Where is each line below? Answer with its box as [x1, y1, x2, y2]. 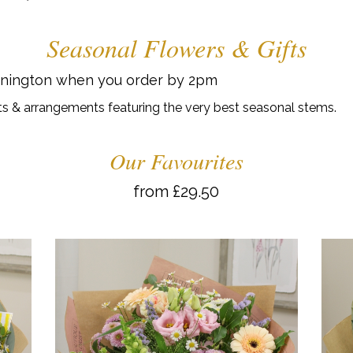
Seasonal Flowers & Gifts [46, 30, 307, 65]
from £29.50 [133, 182, 220, 202]
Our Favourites [109, 146, 243, 176]
